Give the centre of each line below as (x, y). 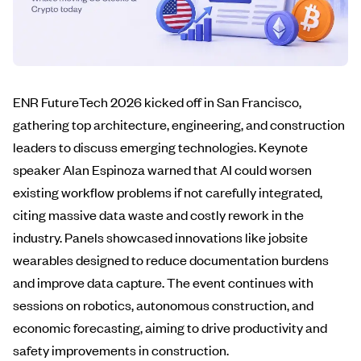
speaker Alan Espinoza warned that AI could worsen (162, 169)
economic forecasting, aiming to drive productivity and (170, 327)
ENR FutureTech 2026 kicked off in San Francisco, (157, 102)
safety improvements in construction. (121, 350)
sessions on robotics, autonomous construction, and (163, 305)
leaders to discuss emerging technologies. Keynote (160, 147)
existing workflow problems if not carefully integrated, (168, 192)
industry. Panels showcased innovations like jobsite (160, 237)
